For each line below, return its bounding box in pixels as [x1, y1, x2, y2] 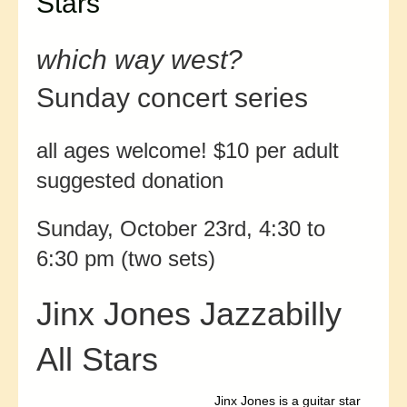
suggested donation [36, 168, 223, 194]
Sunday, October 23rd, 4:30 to [36, 216, 325, 242]
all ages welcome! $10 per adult [36, 138, 339, 164]
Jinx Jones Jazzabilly [36, 295, 342, 333]
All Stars [36, 341, 158, 379]
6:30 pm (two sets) [36, 246, 215, 272]
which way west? [36, 45, 243, 75]
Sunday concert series [36, 83, 308, 114]
